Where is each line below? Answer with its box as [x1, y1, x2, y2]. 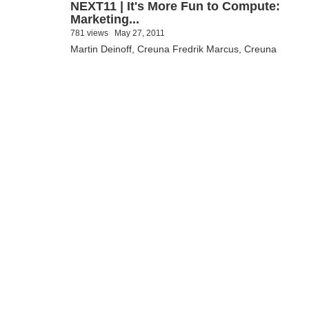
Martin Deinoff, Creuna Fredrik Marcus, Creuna [70, 43, 277, 54]
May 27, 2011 [114, 28, 165, 38]
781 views [70, 28, 108, 38]
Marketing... [70, 12, 139, 26]
